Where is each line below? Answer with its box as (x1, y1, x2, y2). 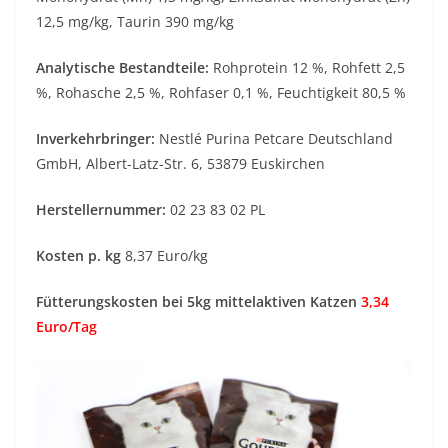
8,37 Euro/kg (125, 245, 208, 265)
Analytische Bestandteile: (36, 57, 209, 77)
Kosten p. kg (36, 245, 125, 265)
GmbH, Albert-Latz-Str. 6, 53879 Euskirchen (36, 153, 325, 173)
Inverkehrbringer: (36, 128, 155, 148)
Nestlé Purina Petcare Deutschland (155, 128, 393, 148)
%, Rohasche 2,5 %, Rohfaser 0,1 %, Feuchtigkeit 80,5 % (36, 82, 406, 102)
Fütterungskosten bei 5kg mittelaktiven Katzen (36, 291, 361, 311)
